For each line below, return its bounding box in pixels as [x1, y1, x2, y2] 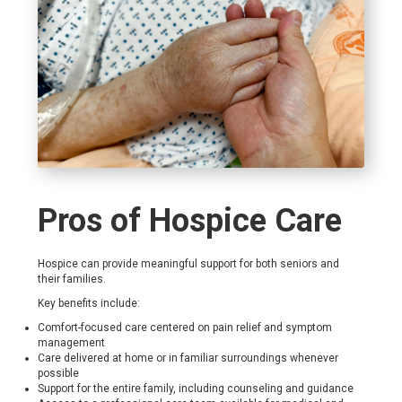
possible [38, 367, 80, 380]
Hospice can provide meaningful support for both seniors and [38, 258, 340, 271]
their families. [38, 273, 107, 286]
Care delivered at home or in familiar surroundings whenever [38, 352, 339, 365]
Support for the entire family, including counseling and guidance [38, 382, 354, 396]
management [38, 336, 106, 350]
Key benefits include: [38, 297, 141, 310]
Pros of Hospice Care [38, 202, 343, 240]
